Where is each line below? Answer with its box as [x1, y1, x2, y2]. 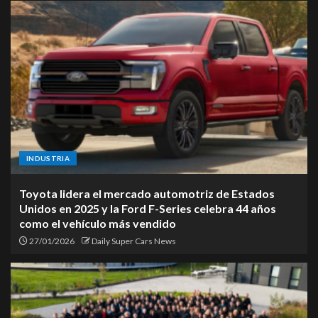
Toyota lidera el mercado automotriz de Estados [19, 187, 275, 201]
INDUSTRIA [26, 154, 70, 163]
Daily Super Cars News [92, 236, 176, 247]
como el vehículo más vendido [19, 216, 176, 231]
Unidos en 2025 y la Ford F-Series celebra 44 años [19, 202, 276, 216]
